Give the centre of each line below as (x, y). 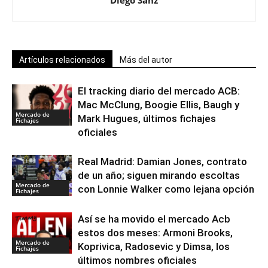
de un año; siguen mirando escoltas (159, 175)
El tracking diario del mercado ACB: (159, 91)
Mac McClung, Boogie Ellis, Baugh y (159, 105)
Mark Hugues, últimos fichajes (147, 118)
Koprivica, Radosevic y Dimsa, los (154, 246)
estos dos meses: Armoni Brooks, (155, 233)
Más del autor (146, 60)
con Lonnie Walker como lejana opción (166, 189)
